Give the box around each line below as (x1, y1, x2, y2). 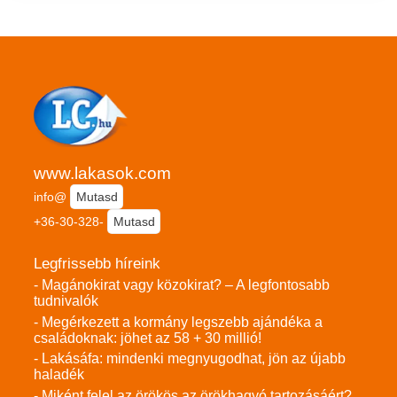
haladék (34, 367, 84, 383)
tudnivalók (34, 293, 98, 309)
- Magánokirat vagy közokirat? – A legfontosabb (34, 277, 330, 293)
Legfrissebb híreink (34, 255, 160, 273)
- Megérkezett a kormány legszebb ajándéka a (34, 314, 323, 330)
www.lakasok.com (34, 163, 171, 183)
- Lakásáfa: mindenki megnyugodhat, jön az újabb (34, 351, 346, 367)
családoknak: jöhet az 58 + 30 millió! (34, 330, 261, 346)
